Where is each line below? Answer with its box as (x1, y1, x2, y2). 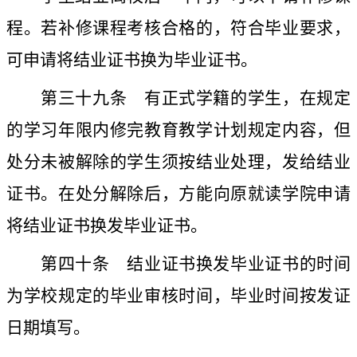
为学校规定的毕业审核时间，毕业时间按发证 (6, 286, 351, 306)
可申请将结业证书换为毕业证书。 (6, 50, 257, 70)
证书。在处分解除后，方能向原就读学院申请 (6, 184, 351, 204)
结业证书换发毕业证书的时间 (109, 254, 351, 274)
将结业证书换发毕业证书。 (6, 216, 207, 236)
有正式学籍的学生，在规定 (143, 88, 351, 108)
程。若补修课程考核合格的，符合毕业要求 (6, 18, 334, 38)
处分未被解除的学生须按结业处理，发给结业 (6, 152, 351, 172)
